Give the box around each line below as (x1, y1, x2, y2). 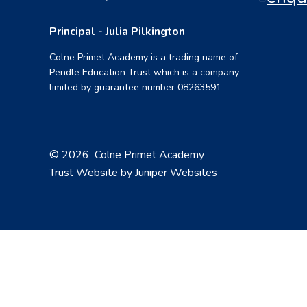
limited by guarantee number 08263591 (49, 80, 221, 94)
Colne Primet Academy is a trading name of (49, 50, 238, 64)
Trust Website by (49, 164, 135, 180)
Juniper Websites (135, 164, 217, 180)
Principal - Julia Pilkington (49, 23, 185, 39)
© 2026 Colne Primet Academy (49, 147, 204, 162)
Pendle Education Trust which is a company (49, 65, 239, 79)
